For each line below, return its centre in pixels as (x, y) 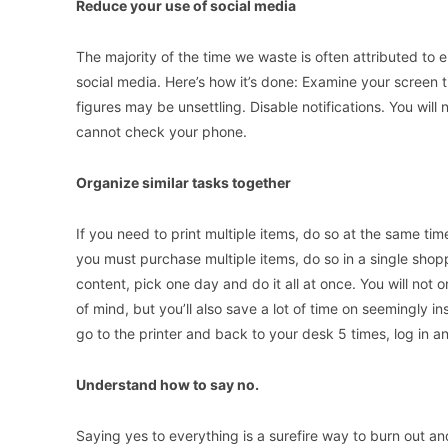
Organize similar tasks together (183, 183)
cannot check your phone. (161, 132)
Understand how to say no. (167, 385)
